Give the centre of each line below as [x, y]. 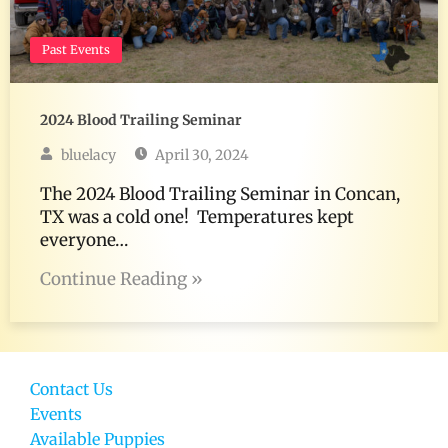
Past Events [76, 50]
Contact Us [71, 389]
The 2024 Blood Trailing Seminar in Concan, [220, 194]
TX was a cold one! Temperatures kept [197, 217]
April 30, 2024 [201, 155]
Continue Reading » [121, 279]
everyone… [84, 240]
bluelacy [86, 155]
